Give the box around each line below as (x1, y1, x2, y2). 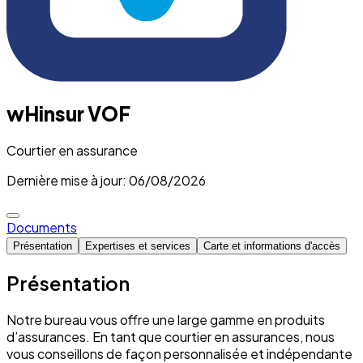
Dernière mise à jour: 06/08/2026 (6, 171, 206, 189)
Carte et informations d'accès (203, 239, 340, 252)
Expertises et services (85, 239, 190, 252)
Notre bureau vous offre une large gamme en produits (6, 310, 325, 328)
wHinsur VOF (6, 100, 130, 126)
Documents (6, 218, 77, 236)
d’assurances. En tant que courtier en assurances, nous (6, 327, 335, 345)
